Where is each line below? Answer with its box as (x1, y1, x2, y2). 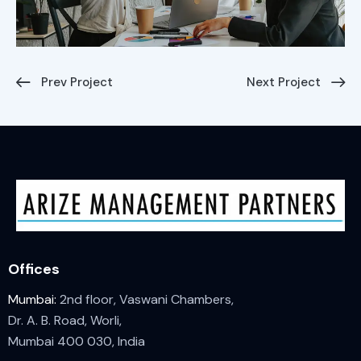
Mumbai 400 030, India (8, 333, 145, 351)
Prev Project (41, 73, 113, 90)
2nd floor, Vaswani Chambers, (56, 291, 234, 309)
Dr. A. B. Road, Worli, (8, 312, 122, 330)
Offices (8, 259, 60, 279)
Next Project (247, 73, 321, 90)
